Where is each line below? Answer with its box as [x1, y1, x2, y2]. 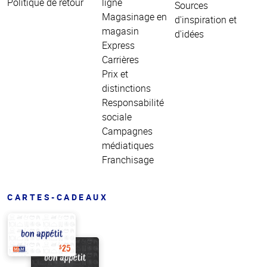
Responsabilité [101, 95, 164, 109]
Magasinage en [101, 10, 167, 23]
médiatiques [101, 138, 154, 152]
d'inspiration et [174, 13, 237, 26]
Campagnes [101, 124, 153, 138]
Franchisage [101, 153, 154, 166]
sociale [101, 110, 132, 123]
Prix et [101, 67, 128, 80]
